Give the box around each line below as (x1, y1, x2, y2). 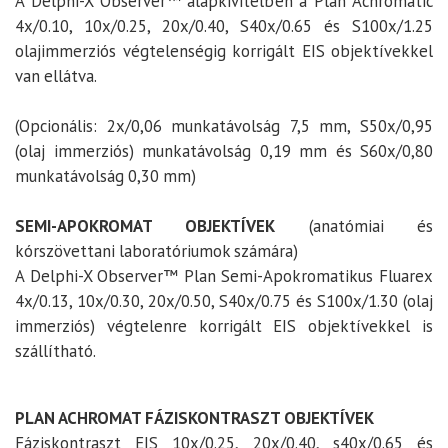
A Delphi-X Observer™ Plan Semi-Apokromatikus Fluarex (15, 265, 433, 288)
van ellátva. (15, 65, 97, 88)
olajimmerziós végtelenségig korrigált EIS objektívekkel (15, 40, 433, 63)
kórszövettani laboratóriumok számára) (15, 240, 298, 263)
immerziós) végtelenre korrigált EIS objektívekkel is (15, 315, 433, 338)
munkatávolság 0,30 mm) (15, 165, 196, 188)
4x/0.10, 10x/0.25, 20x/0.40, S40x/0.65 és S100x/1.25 (15, 15, 433, 38)
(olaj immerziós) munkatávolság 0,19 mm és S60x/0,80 (15, 140, 433, 163)
